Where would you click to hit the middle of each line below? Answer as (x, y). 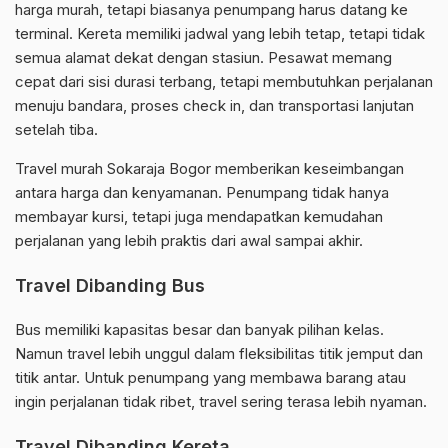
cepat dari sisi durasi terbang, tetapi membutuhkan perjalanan (224, 82)
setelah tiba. (56, 130)
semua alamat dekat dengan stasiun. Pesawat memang (203, 58)
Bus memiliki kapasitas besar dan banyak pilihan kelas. (199, 330)
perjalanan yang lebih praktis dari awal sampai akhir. (189, 241)
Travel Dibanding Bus (110, 286)
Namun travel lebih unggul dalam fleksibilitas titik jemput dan (219, 354)
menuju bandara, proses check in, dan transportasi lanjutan (214, 106)
